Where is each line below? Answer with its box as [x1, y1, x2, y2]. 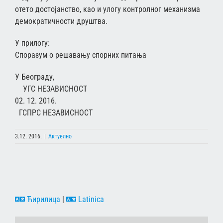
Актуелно [48, 132, 72, 140]
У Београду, [15, 72, 206, 82]
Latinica [76, 194, 104, 204]
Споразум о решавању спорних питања [15, 50, 146, 60]
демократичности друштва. [15, 16, 108, 26]
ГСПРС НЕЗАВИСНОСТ [15, 108, 93, 117]
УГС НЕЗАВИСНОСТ [15, 84, 87, 94]
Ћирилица [25, 194, 60, 204]
